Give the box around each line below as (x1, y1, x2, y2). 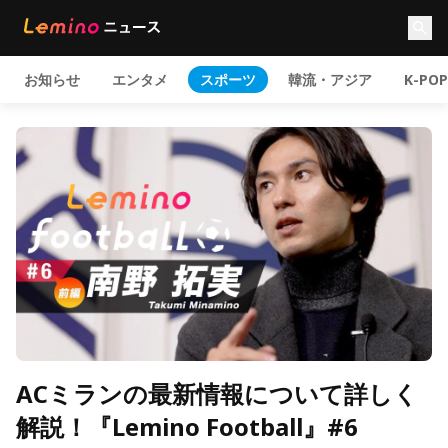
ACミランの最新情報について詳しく (16, 377, 418, 410)
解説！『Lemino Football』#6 (16, 410, 358, 443)
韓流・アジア (288, 70, 372, 89)
